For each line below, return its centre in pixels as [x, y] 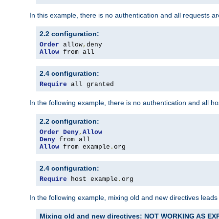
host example [92, 179]
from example [85, 147]
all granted [90, 85]
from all [77, 52]
